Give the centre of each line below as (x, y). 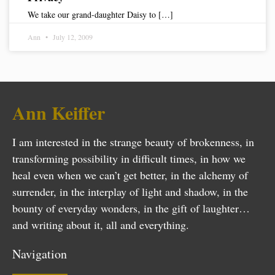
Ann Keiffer (59, 112)
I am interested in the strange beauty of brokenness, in (133, 142)
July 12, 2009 (72, 37)
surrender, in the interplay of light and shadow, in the (130, 192)
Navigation (40, 254)
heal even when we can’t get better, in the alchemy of (130, 175)
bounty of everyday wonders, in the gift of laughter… (131, 208)
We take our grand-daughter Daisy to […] (100, 14)
